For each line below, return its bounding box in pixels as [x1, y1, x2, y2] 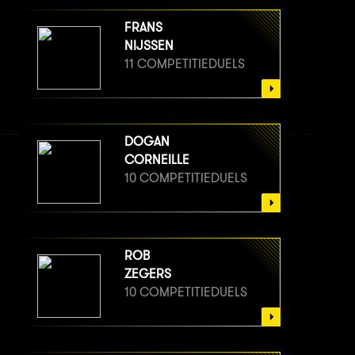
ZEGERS [124, 265, 171, 281]
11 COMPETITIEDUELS [124, 55, 245, 71]
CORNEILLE [124, 151, 189, 167]
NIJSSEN [124, 37, 174, 53]
